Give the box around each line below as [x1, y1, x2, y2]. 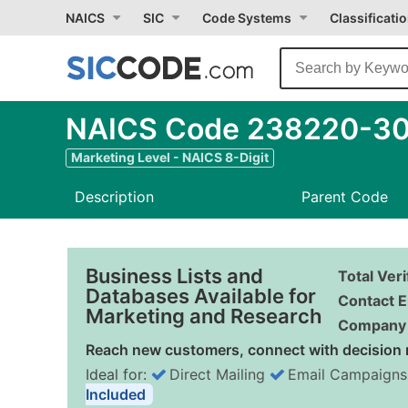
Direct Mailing [169, 365, 265, 383]
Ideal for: [86, 365, 151, 383]
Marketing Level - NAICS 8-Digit [71, 149, 269, 165]
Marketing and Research [86, 304, 321, 328]
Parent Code [301, 188, 388, 206]
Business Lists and [86, 264, 263, 288]
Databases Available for [86, 284, 316, 308]
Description [75, 188, 154, 206]
